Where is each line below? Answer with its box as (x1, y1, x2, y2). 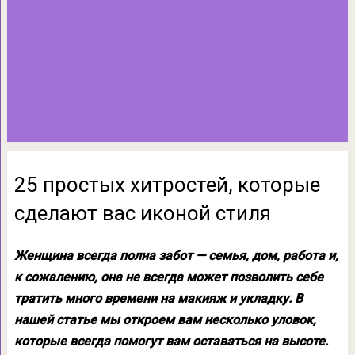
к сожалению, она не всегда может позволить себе (13, 269, 323, 284)
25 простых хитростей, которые (13, 173, 320, 197)
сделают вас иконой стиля (13, 201, 271, 225)
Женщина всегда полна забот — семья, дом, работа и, (13, 248, 338, 263)
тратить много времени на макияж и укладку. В (13, 291, 303, 306)
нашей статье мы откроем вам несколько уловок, (13, 312, 316, 327)
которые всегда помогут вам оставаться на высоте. (13, 334, 328, 349)
